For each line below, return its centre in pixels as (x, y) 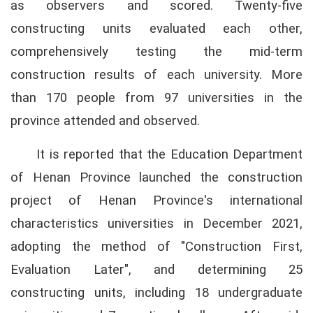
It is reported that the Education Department (169, 155)
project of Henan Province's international (156, 201)
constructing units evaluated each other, (156, 29)
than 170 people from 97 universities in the (156, 98)
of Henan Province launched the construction (156, 178)
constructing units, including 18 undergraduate (156, 293)
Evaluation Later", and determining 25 (156, 270)
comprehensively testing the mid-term (156, 52)
